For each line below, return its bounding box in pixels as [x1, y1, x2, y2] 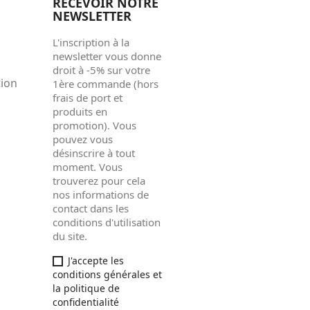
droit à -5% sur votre [53, 62, 150, 77]
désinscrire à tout [53, 145, 135, 160]
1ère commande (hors [53, 76, 158, 91]
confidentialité [53, 295, 119, 309]
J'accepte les [68, 253, 124, 267]
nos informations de [53, 187, 149, 201]
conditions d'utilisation [53, 215, 161, 229]
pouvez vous [53, 131, 113, 146]
